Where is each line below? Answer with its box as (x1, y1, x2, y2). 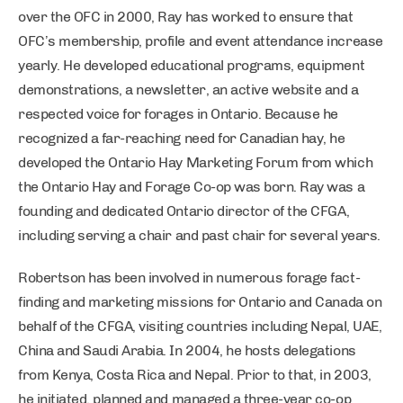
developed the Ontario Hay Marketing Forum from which (18, 154, 373, 171)
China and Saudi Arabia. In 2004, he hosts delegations (18, 342, 356, 359)
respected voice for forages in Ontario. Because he (18, 105, 338, 122)
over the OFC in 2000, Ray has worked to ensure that (18, 8, 354, 25)
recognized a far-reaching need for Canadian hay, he (18, 130, 345, 147)
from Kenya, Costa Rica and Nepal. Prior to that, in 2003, (18, 366, 372, 383)
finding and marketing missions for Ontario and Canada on (18, 293, 382, 310)
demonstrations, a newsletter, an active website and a (18, 81, 359, 98)
